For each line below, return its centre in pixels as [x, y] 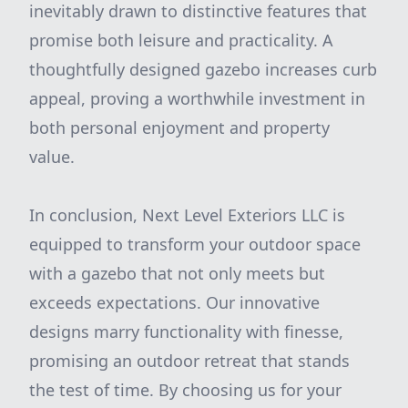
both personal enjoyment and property [179, 127]
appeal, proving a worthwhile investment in [197, 98]
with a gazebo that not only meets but [177, 273]
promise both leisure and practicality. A [181, 40]
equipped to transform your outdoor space [195, 244]
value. [52, 157]
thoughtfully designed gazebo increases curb [203, 69]
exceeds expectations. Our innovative [174, 302]
